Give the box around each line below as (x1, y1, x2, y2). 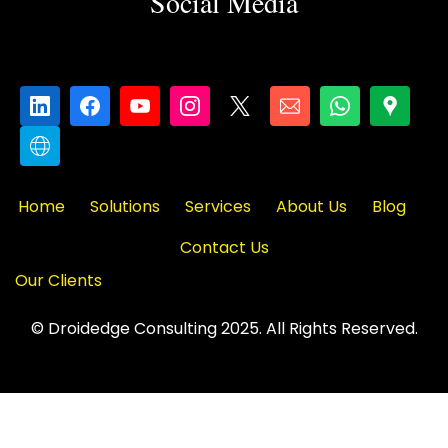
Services (184, 194, 251, 218)
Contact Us (179, 235, 269, 259)
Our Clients (15, 268, 102, 292)
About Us (275, 194, 347, 218)
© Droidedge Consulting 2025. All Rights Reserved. (30, 316, 418, 340)
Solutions (89, 194, 160, 218)
